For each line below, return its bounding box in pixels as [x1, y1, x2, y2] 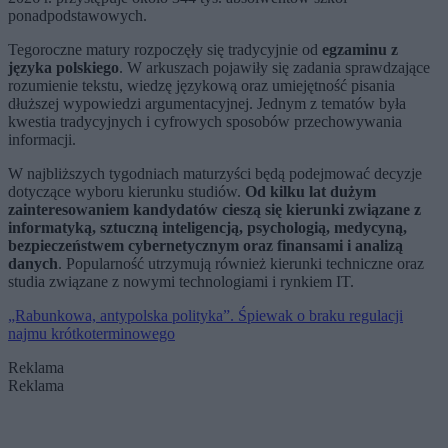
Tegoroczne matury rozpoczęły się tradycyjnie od [8, 41, 322, 59]
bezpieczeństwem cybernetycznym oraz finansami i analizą [8, 237, 403, 255]
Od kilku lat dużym [245, 183, 376, 201]
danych [8, 255, 58, 273]
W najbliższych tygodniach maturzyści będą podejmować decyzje [8, 165, 422, 183]
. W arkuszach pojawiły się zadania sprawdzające [119, 59, 430, 77]
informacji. [8, 131, 76, 149]
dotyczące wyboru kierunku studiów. [8, 183, 245, 201]
